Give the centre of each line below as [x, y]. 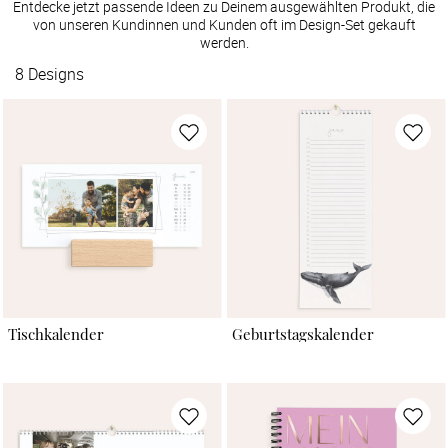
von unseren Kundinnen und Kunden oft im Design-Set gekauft [224, 24]
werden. [224, 42]
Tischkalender [55, 334]
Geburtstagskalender [302, 334]
